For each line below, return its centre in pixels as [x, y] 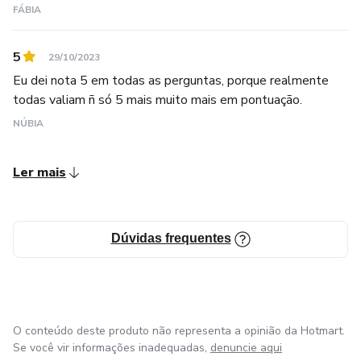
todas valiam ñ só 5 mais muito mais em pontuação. [158, 100]
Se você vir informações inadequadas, [110, 347]
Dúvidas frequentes [171, 238]
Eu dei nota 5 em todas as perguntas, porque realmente [171, 80]
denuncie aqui [246, 347]
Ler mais [39, 172]
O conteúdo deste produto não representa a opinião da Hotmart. [179, 330]
